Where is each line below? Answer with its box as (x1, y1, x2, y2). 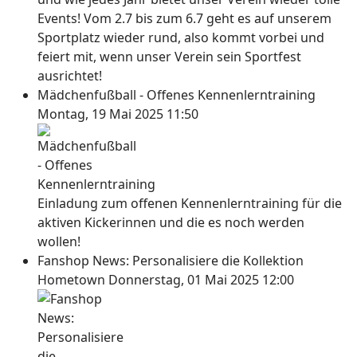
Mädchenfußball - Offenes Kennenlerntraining (37, 86, 316, 104)
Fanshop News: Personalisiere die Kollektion (37, 252, 304, 269)
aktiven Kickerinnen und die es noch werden (37, 214, 304, 231)
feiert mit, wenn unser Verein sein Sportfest (37, 48, 301, 65)
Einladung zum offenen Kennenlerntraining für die (37, 194, 342, 212)
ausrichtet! (37, 67, 108, 84)
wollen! (37, 233, 80, 250)
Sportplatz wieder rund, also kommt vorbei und (37, 29, 324, 46)
